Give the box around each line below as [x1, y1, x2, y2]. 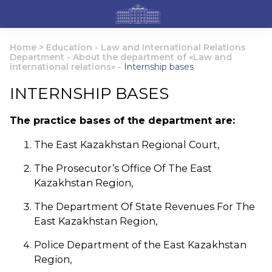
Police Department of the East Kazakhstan [34, 239, 246, 251]
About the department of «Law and [73, 52, 232, 63]
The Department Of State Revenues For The [34, 200, 255, 212]
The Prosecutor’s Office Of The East [34, 162, 212, 174]
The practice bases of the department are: [10, 114, 235, 126]
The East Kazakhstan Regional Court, [34, 138, 219, 151]
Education [46, 42, 92, 53]
